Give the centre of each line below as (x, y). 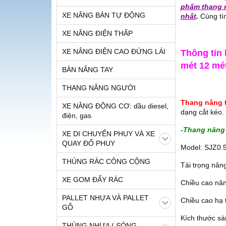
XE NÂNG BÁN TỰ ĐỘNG (104, 15)
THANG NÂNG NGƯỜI (99, 88)
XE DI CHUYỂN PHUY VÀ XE (108, 134)
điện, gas (77, 116)
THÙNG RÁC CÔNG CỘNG (106, 161)
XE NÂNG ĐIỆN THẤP (97, 33)
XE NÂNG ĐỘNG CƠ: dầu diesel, (115, 106)
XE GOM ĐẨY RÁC (93, 180)
